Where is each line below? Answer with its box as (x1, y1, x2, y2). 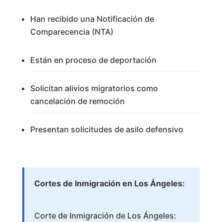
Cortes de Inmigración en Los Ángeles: (34, 178, 185, 189)
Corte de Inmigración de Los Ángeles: (34, 211, 176, 221)
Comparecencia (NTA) (30, 27, 113, 37)
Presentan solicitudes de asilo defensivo (30, 124, 183, 135)
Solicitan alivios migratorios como (30, 83, 158, 94)
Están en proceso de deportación (30, 55, 157, 65)
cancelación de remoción (30, 96, 125, 107)
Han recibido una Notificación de (30, 14, 154, 24)
